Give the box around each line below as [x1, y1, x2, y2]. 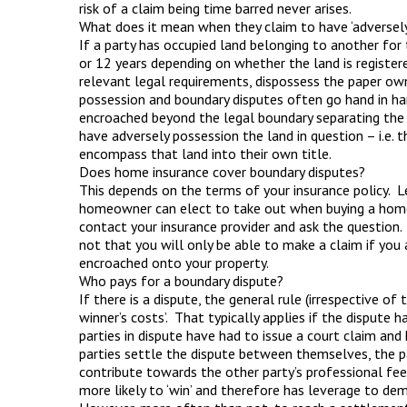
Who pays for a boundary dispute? [79, 272, 283, 290]
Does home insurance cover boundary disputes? [79, 163, 365, 181]
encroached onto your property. [79, 253, 269, 272]
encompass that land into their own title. [79, 144, 332, 163]
